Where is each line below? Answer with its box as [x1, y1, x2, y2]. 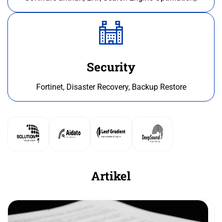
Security [87, 59, 135, 75]
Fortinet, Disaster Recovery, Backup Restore [36, 82, 186, 92]
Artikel [91, 168, 131, 184]
